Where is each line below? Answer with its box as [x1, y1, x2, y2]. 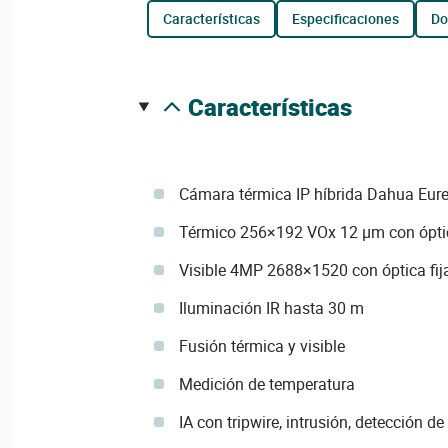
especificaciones [299, 9, 399, 28]
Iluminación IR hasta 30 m [178, 297, 364, 319]
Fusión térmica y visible [178, 335, 345, 357]
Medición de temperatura [178, 373, 355, 395]
